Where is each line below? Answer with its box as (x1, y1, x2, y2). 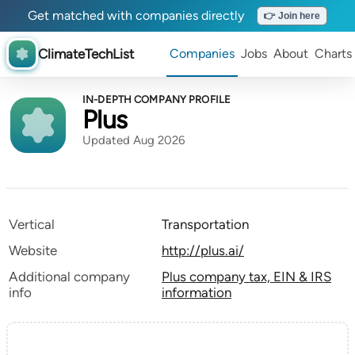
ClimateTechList (38, 45, 134, 62)
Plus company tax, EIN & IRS (162, 269, 331, 284)
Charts (315, 46, 352, 61)
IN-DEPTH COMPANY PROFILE (82, 94, 231, 105)
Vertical (9, 216, 55, 232)
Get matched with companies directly (28, 8, 244, 23)
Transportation (162, 216, 249, 232)
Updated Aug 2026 (82, 133, 185, 147)
